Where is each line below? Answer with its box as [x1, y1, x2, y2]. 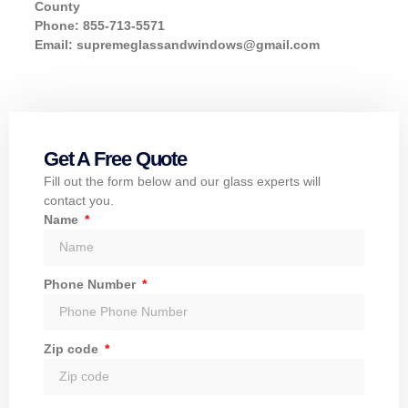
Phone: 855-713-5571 [35, 18, 165, 34]
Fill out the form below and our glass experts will [44, 173, 321, 189]
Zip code [44, 341, 102, 356]
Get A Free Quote [44, 147, 187, 170]
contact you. [44, 192, 114, 208]
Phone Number [44, 276, 139, 291]
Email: [35, 37, 76, 53]
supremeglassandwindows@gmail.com [76, 37, 320, 53]
